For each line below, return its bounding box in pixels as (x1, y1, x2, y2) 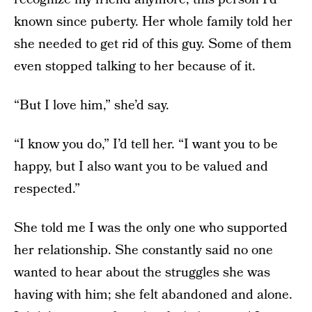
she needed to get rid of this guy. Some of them (14, 35, 292, 54)
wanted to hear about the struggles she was (14, 263, 270, 282)
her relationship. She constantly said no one (14, 241, 273, 260)
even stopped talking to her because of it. (14, 57, 256, 76)
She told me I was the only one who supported (14, 219, 288, 237)
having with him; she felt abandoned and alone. (14, 286, 292, 304)
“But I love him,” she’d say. (14, 96, 169, 115)
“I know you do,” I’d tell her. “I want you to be (14, 135, 278, 154)
